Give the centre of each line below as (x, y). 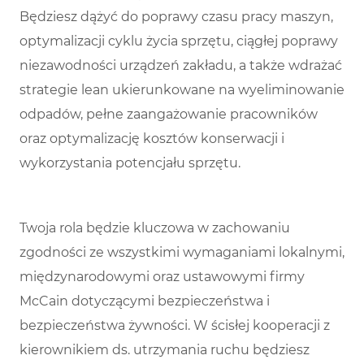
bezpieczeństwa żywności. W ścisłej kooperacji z (175, 326)
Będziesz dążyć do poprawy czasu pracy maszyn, (176, 17)
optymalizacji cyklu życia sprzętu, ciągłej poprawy (179, 41)
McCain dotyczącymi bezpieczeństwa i (145, 301)
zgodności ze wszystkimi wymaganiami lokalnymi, (182, 253)
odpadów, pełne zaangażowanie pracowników (169, 115)
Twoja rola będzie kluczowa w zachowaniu (155, 228)
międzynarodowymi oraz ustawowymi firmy (162, 277)
